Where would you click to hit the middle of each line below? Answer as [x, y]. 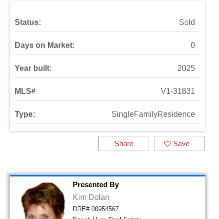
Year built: [33, 68]
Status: [28, 22]
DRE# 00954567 [96, 209]
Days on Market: [45, 45]
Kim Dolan [91, 197]
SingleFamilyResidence [153, 114]
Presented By [96, 185]
